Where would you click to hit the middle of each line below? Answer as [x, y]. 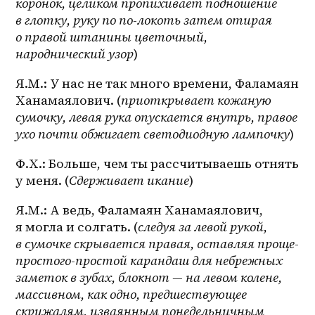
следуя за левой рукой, [203, 227]
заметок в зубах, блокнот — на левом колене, [149, 278]
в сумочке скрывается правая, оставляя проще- [157, 244]
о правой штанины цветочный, [112, 37]
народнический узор [75, 54]
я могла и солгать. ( [77, 227]
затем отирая [227, 20]
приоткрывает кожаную [197, 101]
